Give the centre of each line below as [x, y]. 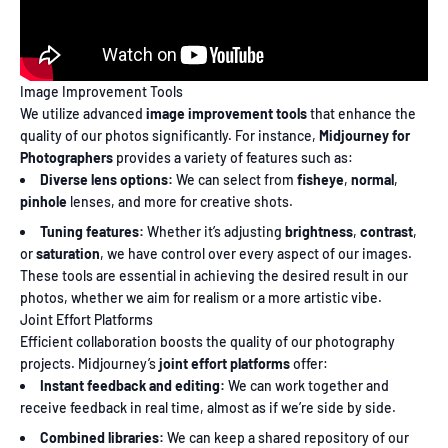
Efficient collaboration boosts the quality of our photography [207, 341]
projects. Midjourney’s [89, 363]
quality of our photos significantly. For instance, [169, 135]
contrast [386, 231]
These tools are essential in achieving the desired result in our [214, 275]
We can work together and [307, 385]
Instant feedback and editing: [132, 385]
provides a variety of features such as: [233, 157]
